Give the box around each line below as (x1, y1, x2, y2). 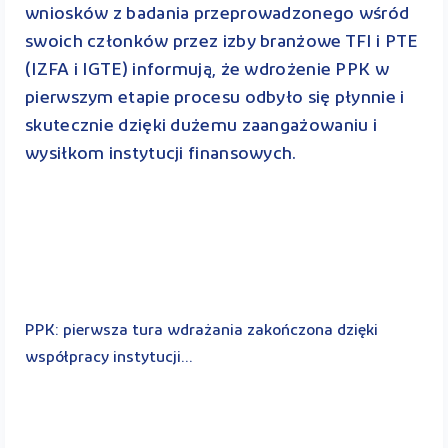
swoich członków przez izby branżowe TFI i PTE (25, 32, 418, 52)
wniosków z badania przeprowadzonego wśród (25, 4, 410, 24)
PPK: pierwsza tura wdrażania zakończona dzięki (25, 322, 378, 339)
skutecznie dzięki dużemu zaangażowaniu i (25, 116, 377, 136)
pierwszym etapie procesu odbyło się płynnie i (25, 88, 405, 108)
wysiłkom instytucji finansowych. (25, 144, 297, 164)
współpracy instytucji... (25, 349, 193, 366)
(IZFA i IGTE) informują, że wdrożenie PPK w (25, 60, 389, 80)
